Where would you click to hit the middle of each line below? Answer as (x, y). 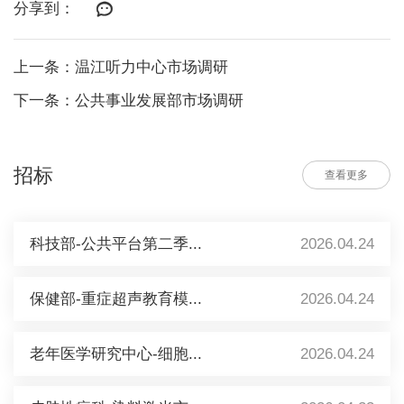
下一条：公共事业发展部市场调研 (128, 101)
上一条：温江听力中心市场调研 (120, 68)
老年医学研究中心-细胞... (115, 353)
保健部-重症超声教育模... (115, 298)
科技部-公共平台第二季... (115, 243)
